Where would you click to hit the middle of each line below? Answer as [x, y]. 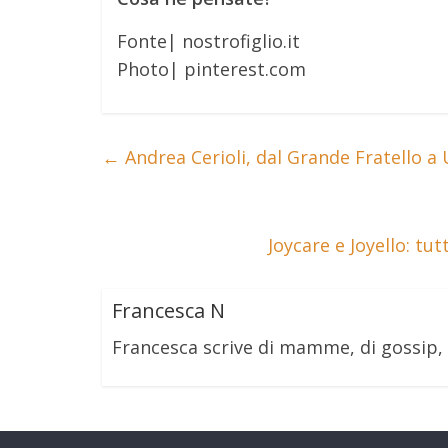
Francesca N [168, 310]
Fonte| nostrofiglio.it [208, 41]
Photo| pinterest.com [211, 69]
